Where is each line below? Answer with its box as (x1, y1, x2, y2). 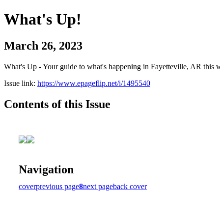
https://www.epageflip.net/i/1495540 (37, 79, 150, 87)
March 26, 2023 (4, 39, 82, 52)
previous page (36, 182, 79, 191)
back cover (113, 182, 147, 191)
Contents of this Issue (4, 97, 110, 110)
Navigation (19, 163, 74, 176)
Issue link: (4, 79, 37, 87)
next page (83, 182, 113, 191)
